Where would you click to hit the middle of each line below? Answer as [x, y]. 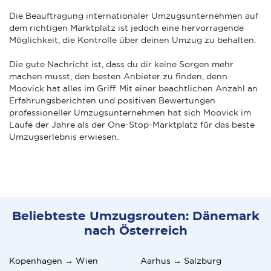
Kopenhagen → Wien [54, 260]
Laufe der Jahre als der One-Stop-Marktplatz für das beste [132, 124]
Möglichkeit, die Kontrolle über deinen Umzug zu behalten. [132, 40]
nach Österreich [135, 231]
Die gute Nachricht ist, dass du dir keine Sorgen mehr [121, 64]
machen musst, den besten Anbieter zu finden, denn [118, 76]
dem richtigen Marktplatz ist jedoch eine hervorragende [126, 28]
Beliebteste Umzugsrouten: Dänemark [135, 216]
